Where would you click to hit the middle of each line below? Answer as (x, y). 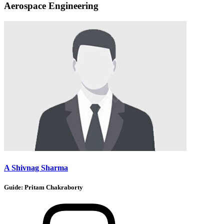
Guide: (14, 187)
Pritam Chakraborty (54, 187)
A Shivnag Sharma (36, 168)
